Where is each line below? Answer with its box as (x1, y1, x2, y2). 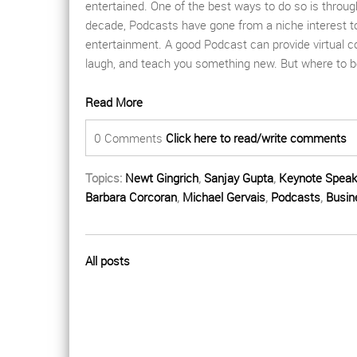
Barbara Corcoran (85, 189, 177, 206)
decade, (85, 17, 129, 33)
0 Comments (94, 130, 166, 147)
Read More (85, 94, 143, 111)
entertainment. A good (85, 36, 204, 53)
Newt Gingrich (125, 170, 198, 186)
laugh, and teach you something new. (85, 55, 280, 72)
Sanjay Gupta (204, 170, 273, 186)
